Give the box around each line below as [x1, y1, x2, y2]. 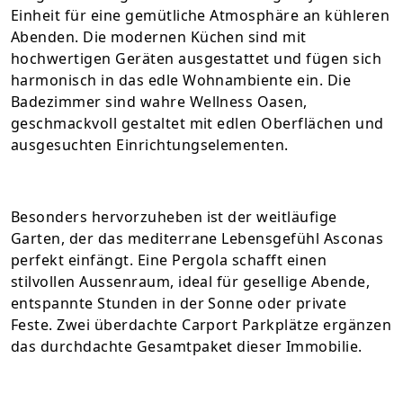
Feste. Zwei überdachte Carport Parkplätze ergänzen [11, 315, 392, 335]
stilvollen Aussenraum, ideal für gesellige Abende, [11, 272, 371, 291]
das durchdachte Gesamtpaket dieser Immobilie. [11, 336, 363, 356]
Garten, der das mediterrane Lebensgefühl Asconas [11, 228, 384, 248]
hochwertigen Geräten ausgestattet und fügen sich [11, 49, 382, 68]
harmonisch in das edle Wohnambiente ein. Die [11, 70, 352, 90]
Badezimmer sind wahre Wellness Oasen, [11, 92, 308, 112]
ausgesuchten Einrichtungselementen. [11, 135, 289, 155]
